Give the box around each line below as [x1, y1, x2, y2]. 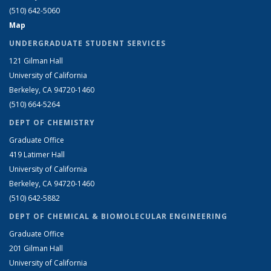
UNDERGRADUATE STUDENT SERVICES [9, 38, 166, 48]
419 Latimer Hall [9, 149, 67, 160]
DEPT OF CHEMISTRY [9, 117, 95, 128]
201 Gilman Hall [9, 243, 65, 253]
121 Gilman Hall [9, 55, 65, 66]
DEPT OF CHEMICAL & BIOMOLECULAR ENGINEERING [9, 211, 227, 221]
